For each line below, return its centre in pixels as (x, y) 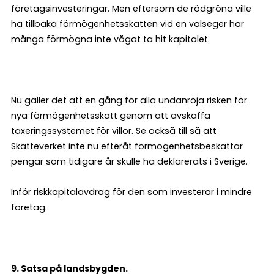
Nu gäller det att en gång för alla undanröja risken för (129, 100)
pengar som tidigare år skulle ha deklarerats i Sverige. (129, 161)
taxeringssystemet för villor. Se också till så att (114, 131)
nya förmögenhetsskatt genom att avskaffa (111, 116)
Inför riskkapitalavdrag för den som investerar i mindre (131, 192)
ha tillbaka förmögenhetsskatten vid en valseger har (128, 24)
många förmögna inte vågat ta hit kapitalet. (110, 39)
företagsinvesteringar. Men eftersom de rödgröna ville (131, 9)
